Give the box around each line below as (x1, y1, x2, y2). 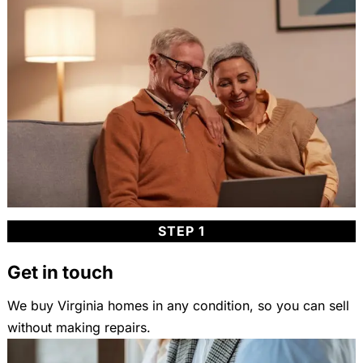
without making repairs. (6, 318, 151, 335)
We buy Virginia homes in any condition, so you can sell (6, 297, 349, 314)
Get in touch (6, 260, 113, 283)
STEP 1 (157, 222, 205, 239)
